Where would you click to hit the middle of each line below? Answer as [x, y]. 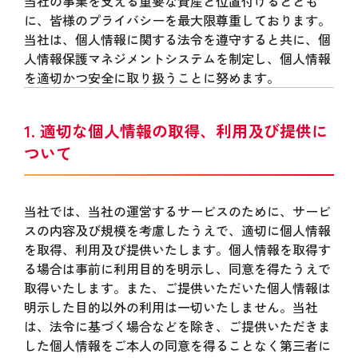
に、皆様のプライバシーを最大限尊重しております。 [177, 20]
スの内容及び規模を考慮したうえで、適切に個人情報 [177, 230]
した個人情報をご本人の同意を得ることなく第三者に [177, 345]
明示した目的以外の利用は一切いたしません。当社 [171, 307]
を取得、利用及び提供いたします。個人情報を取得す [177, 249]
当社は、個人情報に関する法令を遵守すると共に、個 [177, 39]
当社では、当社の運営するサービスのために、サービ [177, 211]
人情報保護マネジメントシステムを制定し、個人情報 [177, 58]
